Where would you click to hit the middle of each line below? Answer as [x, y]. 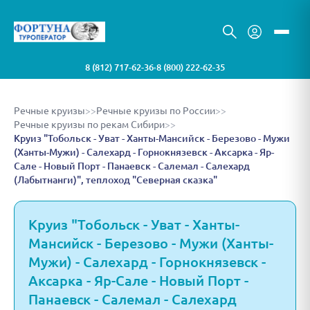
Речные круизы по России [156, 111]
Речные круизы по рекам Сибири [89, 125]
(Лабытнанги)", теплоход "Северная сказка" [116, 180]
